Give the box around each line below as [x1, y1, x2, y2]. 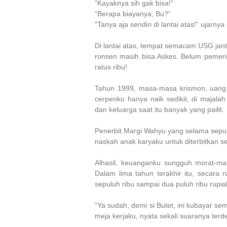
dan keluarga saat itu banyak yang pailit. [95, 105, 226, 113]
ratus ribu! [95, 62, 127, 71]
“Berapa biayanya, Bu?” [95, 9, 171, 18]
